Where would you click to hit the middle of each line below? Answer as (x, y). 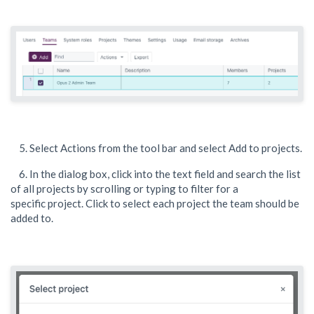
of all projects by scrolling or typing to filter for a (142, 189)
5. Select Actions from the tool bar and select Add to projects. (156, 148)
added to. (33, 218)
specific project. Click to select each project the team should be (155, 204)
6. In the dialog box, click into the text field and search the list (156, 174)
